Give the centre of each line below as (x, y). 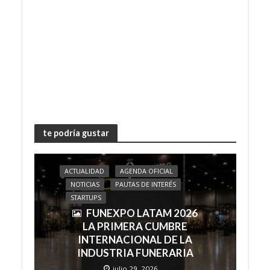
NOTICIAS (85, 184)
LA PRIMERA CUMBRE (135, 226)
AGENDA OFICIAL (146, 171)
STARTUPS (86, 198)
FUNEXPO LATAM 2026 (142, 213)
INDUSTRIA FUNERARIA (135, 253)
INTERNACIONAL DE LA (135, 240)
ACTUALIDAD (84, 171)
